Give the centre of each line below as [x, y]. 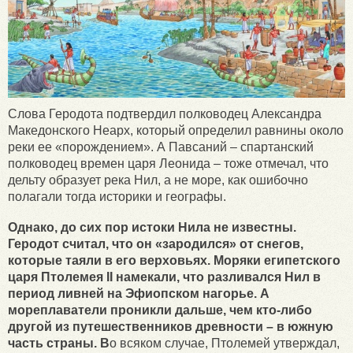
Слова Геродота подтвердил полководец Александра [165, 113]
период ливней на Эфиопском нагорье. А [139, 293]
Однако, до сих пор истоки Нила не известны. [152, 227]
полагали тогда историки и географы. [117, 196]
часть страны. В [59, 343]
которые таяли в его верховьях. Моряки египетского [174, 260]
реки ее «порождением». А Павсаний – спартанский [161, 147]
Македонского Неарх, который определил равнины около [176, 130]
